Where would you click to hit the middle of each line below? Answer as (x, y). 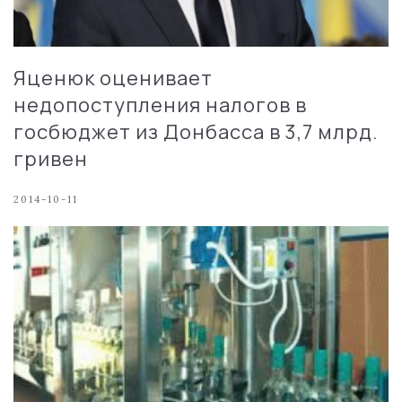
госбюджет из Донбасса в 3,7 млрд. (196, 132)
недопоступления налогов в (160, 105)
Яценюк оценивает (113, 79)
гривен (51, 159)
